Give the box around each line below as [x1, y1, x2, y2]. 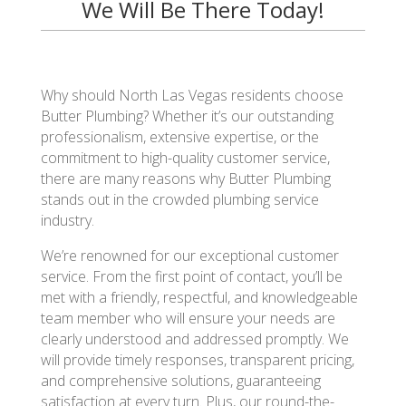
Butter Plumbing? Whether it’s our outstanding [40, 106, 333, 127]
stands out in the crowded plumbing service [40, 189, 319, 210]
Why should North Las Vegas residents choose [40, 85, 343, 106]
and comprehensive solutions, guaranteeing [40, 371, 321, 391]
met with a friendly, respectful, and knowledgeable [40, 287, 358, 308]
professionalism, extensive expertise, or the [40, 127, 319, 148]
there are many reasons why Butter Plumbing [40, 169, 331, 189]
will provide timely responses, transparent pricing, [40, 350, 354, 371]
